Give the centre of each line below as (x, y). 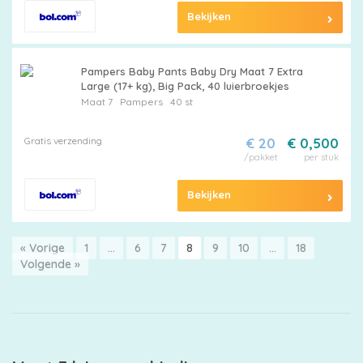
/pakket (261, 157)
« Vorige (43, 248)
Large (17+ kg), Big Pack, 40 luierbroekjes (185, 86)
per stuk (321, 157)
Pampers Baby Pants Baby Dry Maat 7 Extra (192, 71)
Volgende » (50, 264)
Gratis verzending (63, 141)
